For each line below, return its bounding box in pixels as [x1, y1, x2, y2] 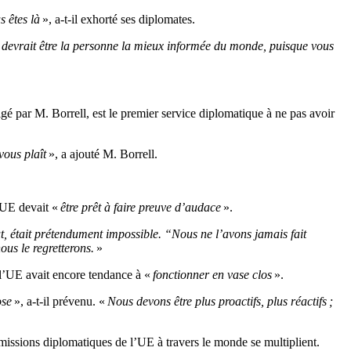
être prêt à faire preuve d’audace [58, 201, 223, 215]
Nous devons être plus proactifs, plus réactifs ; [107, 295, 333, 309]
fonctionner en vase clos [150, 268, 272, 282]
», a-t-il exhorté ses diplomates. [42, 13, 195, 27]
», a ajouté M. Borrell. [46, 147, 157, 161]
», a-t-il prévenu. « [12, 295, 107, 309]
